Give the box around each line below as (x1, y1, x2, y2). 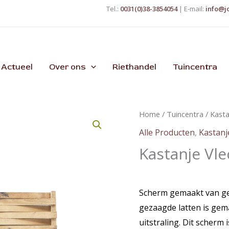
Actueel (1, 61, 33, 72)
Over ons (49, 61, 86, 72)
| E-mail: (177, 4, 205, 13)
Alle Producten (139, 127, 195, 139)
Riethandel (112, 61, 156, 72)
